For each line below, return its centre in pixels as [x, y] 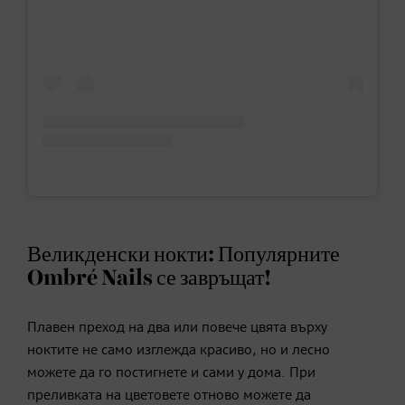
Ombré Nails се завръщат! [149, 279]
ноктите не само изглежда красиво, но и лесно [179, 351]
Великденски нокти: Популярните [184, 255]
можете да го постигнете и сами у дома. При [171, 374]
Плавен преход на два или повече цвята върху [177, 329]
